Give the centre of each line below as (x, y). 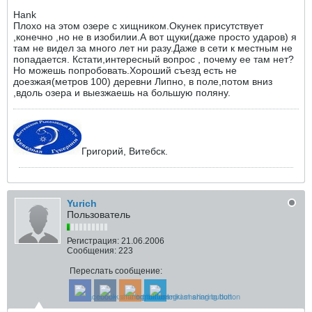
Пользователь (99, 214)
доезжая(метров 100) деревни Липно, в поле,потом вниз (143, 81)
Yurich (82, 203)
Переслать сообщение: (116, 271)
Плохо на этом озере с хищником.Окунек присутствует (138, 26)
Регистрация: (93, 241)
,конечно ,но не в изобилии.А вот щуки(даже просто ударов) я (155, 37)
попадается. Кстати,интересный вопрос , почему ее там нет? (154, 59)
